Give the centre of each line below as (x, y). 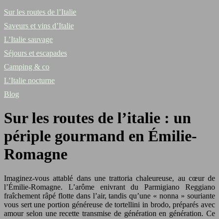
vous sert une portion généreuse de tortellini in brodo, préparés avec (109, 204)
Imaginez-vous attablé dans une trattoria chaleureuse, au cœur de (109, 178)
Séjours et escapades (35, 53)
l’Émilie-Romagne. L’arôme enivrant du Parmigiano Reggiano (109, 187)
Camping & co (27, 67)
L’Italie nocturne (29, 80)
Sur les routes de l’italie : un (98, 118)
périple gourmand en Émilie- (100, 136)
